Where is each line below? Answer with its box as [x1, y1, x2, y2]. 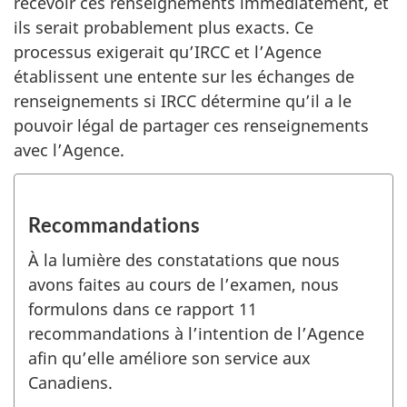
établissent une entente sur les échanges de [14, 65, 354, 87]
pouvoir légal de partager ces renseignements [14, 114, 369, 136]
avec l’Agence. [14, 139, 124, 161]
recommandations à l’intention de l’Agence [28, 323, 364, 344]
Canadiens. [28, 372, 113, 393]
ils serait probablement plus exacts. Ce [14, 16, 313, 38]
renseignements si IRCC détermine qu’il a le [14, 90, 352, 112]
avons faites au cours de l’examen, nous [28, 273, 339, 295]
